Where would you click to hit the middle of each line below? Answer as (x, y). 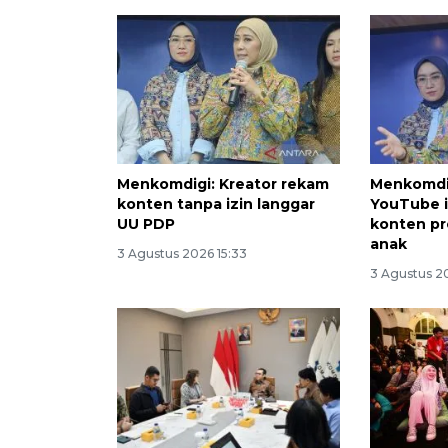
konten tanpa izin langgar (216, 203)
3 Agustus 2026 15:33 (182, 253)
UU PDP (146, 223)
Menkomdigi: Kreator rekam (223, 183)
